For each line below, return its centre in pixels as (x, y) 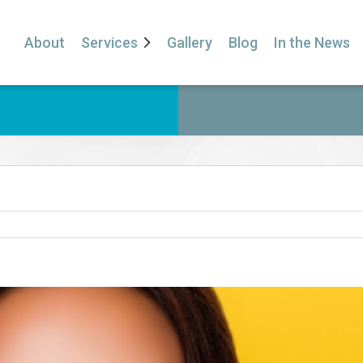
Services (109, 43)
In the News (312, 43)
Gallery (189, 43)
